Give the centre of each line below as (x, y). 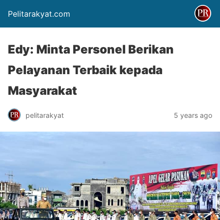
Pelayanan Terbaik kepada (85, 70)
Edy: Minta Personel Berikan (91, 49)
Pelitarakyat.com (39, 14)
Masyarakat (42, 91)
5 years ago (193, 115)
